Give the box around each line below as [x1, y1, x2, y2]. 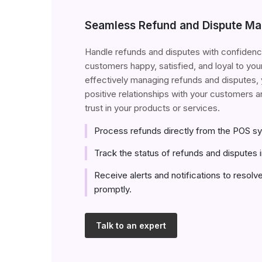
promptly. [94, 183, 132, 195]
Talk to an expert [95, 220, 166, 230]
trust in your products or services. [85, 102, 220, 114]
